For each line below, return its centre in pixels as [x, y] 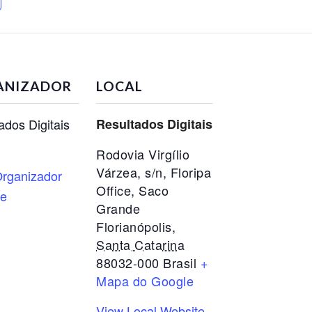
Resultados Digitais [154, 124]
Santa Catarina [140, 244]
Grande [118, 208]
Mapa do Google [145, 281]
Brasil [180, 263]
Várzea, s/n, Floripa [154, 172]
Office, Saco [132, 190]
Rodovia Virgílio [143, 154]
